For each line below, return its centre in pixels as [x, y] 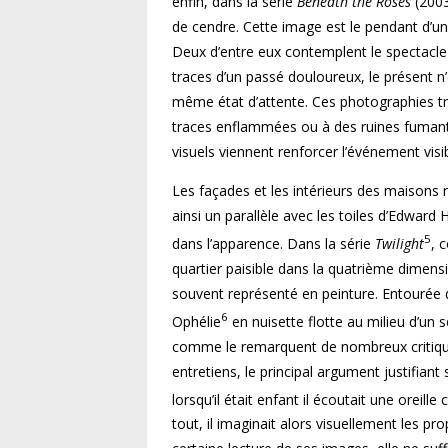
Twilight [399, 244]
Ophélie [196, 321]
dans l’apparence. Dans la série [273, 244]
